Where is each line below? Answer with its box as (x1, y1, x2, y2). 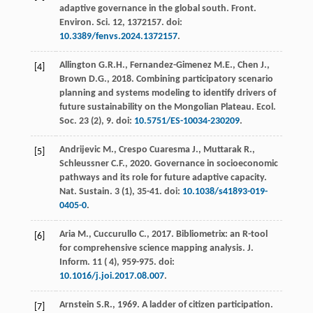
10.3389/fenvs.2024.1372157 (59, 31, 177, 42)
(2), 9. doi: (88, 115, 134, 126)
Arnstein (59, 299, 94, 310)
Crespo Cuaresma (118, 144, 190, 155)
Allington (59, 59, 96, 71)
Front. (231, 3, 256, 14)
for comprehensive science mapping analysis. (59, 242, 247, 254)
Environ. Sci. (59, 17, 110, 28)
